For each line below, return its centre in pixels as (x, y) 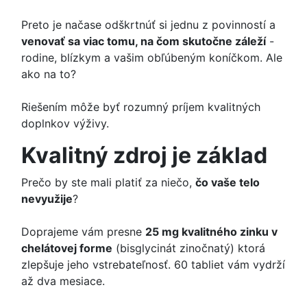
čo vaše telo (228, 183)
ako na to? (49, 74)
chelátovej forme (67, 248)
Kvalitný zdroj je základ (144, 156)
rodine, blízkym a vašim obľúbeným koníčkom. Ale (152, 58)
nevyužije (47, 199)
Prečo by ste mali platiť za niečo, (108, 183)
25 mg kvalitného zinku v (211, 232)
